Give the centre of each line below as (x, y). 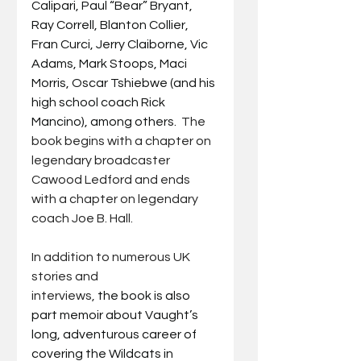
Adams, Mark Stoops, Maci (110, 63)
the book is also (144, 295)
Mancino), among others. (106, 121)
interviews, (63, 295)
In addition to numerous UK (112, 257)
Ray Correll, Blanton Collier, (111, 25)
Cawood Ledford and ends (112, 179)
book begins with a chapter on (122, 141)
